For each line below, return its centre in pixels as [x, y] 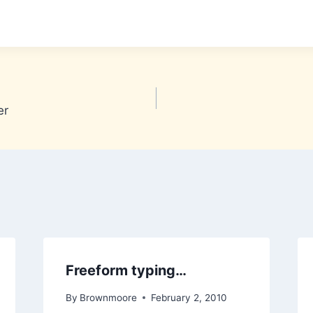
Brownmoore [108, 297]
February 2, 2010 [189, 297]
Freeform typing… [126, 270]
